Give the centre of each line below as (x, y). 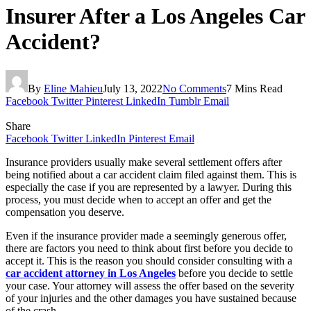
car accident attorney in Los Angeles (91, 273)
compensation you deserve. (66, 212)
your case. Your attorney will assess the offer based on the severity (150, 285)
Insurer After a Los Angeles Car (155, 16)
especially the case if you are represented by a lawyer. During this (149, 187)
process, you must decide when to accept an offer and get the (138, 199)
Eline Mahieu (73, 88)
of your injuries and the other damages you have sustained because (151, 298)
